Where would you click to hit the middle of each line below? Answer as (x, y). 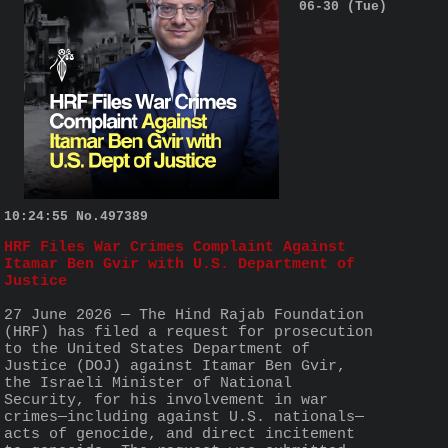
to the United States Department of (157, 349)
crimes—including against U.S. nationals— (184, 417)
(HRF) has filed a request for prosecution (188, 332)
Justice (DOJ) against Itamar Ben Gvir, (175, 366)
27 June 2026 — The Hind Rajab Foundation (184, 315)
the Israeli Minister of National (148, 383)
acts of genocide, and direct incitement (179, 434)
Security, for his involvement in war (166, 400)
